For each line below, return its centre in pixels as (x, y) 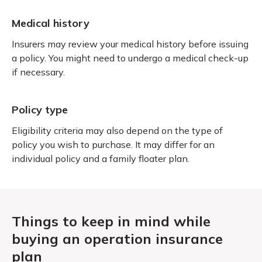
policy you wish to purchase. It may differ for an (113, 144)
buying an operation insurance (117, 238)
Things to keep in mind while (111, 221)
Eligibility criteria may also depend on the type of (117, 130)
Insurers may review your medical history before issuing (130, 44)
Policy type (40, 109)
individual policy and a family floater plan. (101, 158)
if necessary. (38, 72)
